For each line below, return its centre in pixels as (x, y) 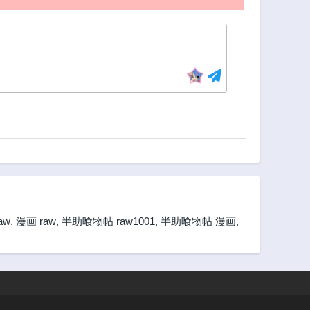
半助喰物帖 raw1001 (108, 221)
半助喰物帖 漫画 (198, 221)
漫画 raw (36, 221)
